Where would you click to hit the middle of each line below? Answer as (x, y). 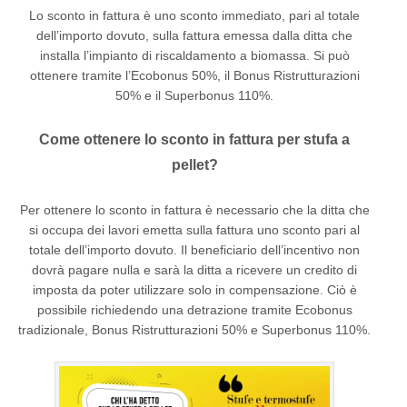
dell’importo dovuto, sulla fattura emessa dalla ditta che (194, 35)
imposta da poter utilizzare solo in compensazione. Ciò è (194, 289)
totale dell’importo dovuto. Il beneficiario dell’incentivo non (194, 249)
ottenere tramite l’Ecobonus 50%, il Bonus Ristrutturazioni (194, 75)
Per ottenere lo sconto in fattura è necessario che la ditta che (194, 209)
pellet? (194, 164)
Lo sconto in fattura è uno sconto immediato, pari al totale (194, 15)
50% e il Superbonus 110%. (194, 95)
